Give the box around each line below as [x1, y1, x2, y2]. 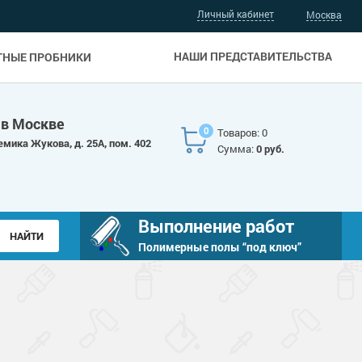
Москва [306, 8, 342, 22]
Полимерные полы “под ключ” [138, 239, 301, 255]
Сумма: [217, 141, 257, 156]
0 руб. [256, 141, 285, 156]
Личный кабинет [197, 7, 274, 20]
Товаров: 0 [217, 125, 268, 140]
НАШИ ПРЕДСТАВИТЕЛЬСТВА [174, 48, 333, 64]
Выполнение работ [138, 214, 295, 238]
